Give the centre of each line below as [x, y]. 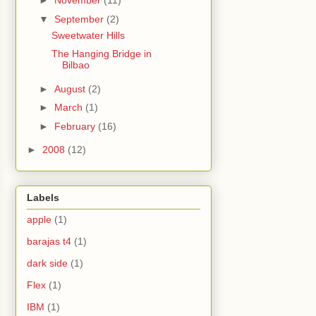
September [80, 19]
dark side [47, 263]
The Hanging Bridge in [101, 54]
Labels [43, 198]
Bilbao [75, 65]
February [76, 126]
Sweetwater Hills [88, 35]
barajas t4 [49, 242]
